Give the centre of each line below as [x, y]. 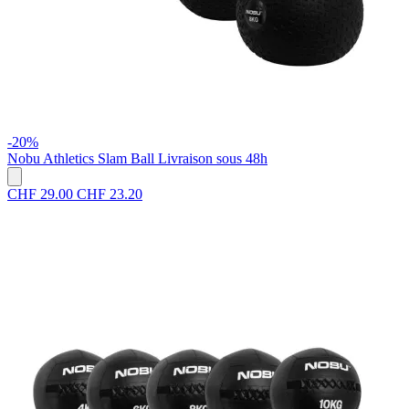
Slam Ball [126, 159]
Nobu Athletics [51, 159]
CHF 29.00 [40, 194]
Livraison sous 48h [213, 159]
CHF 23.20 [110, 194]
